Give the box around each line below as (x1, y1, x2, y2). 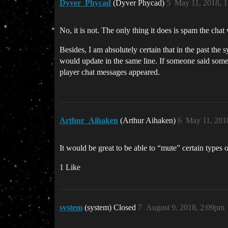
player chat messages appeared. (60, 68, 160, 76)
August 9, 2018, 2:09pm (146, 203, 224, 212)
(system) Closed (84, 203, 138, 212)
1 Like (60, 163, 80, 172)
